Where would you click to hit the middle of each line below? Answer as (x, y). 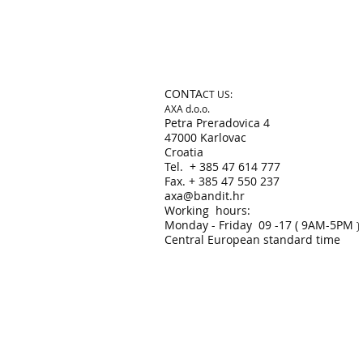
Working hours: (207, 210)
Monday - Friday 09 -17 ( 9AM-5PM (259, 225)
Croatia (184, 152)
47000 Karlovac (205, 137)
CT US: (218, 94)
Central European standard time (252, 239)
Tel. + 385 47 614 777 (222, 167)
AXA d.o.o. (187, 109)
